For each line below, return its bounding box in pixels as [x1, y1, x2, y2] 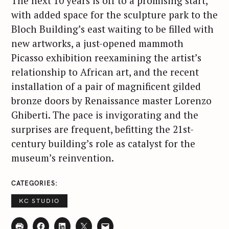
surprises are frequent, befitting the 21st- [11, 123, 194, 136]
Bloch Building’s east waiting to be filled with [11, 22, 214, 36]
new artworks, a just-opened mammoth [11, 37, 184, 50]
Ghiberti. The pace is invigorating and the [11, 108, 198, 122]
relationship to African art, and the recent [11, 65, 199, 79]
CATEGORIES [11, 178, 55, 187]
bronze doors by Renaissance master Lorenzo [11, 94, 212, 107]
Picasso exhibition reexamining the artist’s [11, 51, 201, 64]
